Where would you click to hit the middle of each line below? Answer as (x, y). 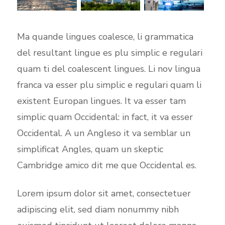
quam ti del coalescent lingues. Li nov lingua (108, 69)
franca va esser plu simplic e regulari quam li (109, 85)
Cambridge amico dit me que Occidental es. (106, 165)
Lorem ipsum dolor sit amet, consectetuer (104, 194)
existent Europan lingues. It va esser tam (101, 101)
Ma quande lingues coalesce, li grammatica (105, 37)
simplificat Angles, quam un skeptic (90, 149)
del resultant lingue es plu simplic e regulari (109, 53)
